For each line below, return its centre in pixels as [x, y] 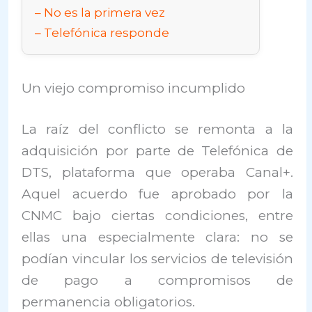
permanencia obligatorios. [109, 302]
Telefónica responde [107, 32]
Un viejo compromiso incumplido [134, 88]
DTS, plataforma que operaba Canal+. [157, 173]
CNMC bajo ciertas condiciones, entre [157, 216]
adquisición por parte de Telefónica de [157, 151]
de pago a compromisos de [157, 281]
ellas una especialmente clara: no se [157, 237]
